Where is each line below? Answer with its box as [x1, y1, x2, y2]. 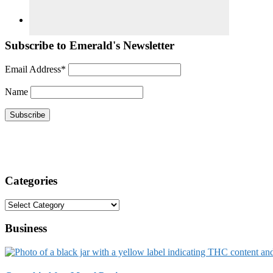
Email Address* [5, 64, 66, 75]
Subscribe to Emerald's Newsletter [5, 38, 174, 52]
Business [5, 222, 47, 235]
